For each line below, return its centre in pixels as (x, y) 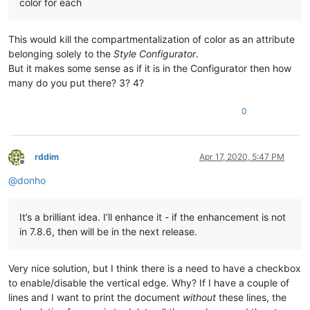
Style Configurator (155, 54)
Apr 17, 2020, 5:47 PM (242, 157)
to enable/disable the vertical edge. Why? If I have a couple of (149, 283)
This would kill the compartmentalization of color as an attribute (152, 39)
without (199, 298)
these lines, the (251, 298)
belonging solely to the (61, 54)
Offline (34, 167)
